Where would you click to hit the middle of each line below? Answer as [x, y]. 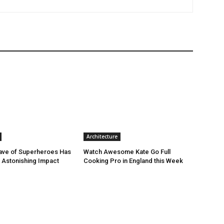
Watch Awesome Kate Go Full [127, 151]
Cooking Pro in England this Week [133, 160]
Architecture [102, 136]
